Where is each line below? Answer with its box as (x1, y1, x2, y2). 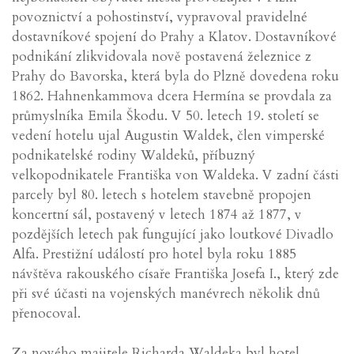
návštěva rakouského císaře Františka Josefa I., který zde (12, 265, 339, 283)
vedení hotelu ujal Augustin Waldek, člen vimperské (12, 126, 325, 145)
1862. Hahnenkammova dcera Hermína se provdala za (12, 87, 332, 105)
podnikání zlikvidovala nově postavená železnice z (12, 47, 311, 66)
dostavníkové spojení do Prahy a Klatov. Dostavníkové (12, 28, 337, 46)
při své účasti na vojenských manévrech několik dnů (12, 284, 320, 303)
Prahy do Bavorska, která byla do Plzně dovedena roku (12, 67, 339, 85)
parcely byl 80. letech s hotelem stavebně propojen (12, 186, 311, 204)
